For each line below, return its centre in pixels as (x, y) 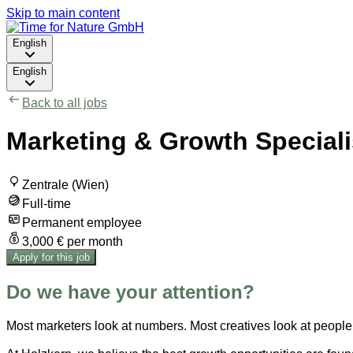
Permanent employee (82, 222)
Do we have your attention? (130, 292)
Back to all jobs (65, 103)
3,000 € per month (72, 241)
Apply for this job (51, 257)
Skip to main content (63, 13)
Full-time (46, 203)
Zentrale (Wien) (65, 184)
